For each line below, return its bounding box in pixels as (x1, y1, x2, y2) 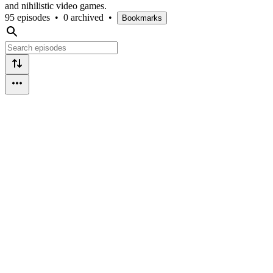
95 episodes (5, 12, 50, 23)
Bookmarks (122, 13, 162, 23)
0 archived (63, 12, 104, 23)
